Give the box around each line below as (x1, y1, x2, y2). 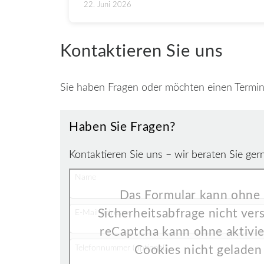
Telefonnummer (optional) (75, 243, 167, 252)
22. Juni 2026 (84, 1, 131, 9)
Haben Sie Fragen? (69, 120, 176, 133)
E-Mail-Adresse (75, 207, 129, 217)
